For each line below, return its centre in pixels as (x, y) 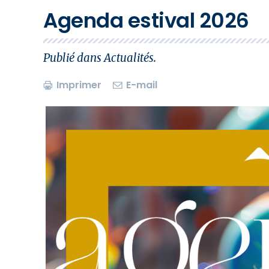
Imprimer (79, 85)
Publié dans (74, 58)
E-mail (140, 85)
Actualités (129, 58)
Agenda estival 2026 (146, 20)
